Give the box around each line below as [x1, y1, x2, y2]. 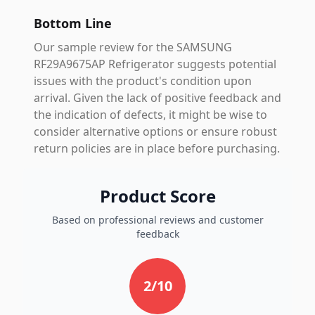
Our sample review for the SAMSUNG [34, 39, 232, 55]
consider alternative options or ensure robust [34, 124, 277, 139]
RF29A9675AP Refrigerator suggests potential [34, 56, 276, 72]
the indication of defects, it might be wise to [34, 107, 267, 122]
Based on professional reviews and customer [51, 213, 264, 226]
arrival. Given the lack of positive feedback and [34, 90, 281, 105]
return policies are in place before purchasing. [34, 141, 280, 156]
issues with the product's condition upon [34, 73, 252, 89]
